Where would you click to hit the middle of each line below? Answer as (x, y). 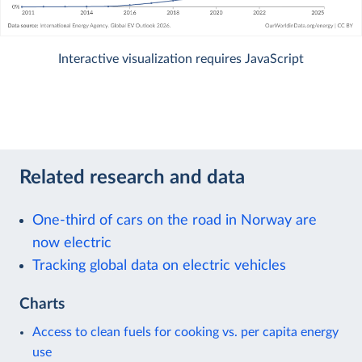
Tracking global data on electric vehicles (159, 265)
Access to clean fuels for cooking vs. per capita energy (185, 332)
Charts (42, 304)
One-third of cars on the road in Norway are (175, 220)
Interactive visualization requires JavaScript (181, 59)
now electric (72, 242)
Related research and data (132, 178)
